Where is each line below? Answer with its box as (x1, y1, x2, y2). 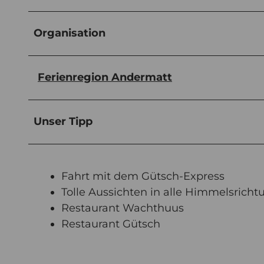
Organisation (34, 26, 105, 39)
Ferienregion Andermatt (38, 70, 172, 84)
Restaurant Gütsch (61, 217, 160, 230)
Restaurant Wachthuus (61, 201, 184, 214)
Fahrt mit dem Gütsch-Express (61, 169, 225, 183)
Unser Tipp (34, 114, 93, 128)
